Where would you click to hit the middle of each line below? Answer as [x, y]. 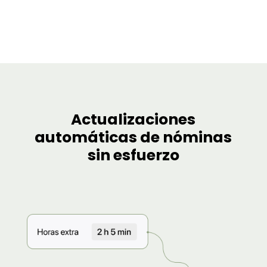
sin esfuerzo [133, 156]
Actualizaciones [133, 120]
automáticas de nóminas [133, 138]
